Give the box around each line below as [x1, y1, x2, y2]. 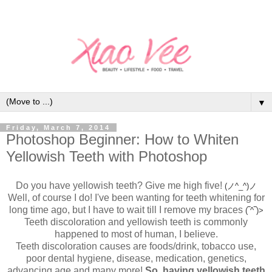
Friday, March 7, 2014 [6, 123, 110, 131]
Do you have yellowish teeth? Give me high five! [15, 180, 225, 191]
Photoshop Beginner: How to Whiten [6, 131, 239, 148]
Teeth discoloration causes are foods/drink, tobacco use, [16, 240, 256, 251]
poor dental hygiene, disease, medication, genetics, [25, 253, 246, 263]
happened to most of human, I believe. [54, 228, 218, 239]
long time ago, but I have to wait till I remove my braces [8, 204, 245, 215]
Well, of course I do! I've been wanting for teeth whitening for [7, 192, 265, 203]
